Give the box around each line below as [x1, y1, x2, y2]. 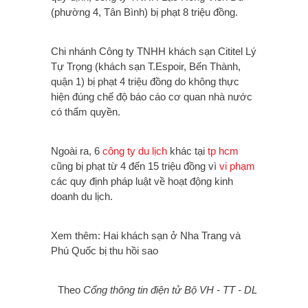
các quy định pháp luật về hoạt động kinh [51, 175, 233, 188]
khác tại [167, 145, 208, 157]
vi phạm [219, 160, 255, 173]
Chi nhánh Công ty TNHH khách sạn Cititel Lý [51, 45, 256, 58]
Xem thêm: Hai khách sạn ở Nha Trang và [51, 230, 241, 242]
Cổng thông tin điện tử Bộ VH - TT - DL [83, 284, 257, 296]
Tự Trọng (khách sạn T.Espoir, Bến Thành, [51, 60, 241, 73]
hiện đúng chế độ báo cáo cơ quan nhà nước [51, 91, 252, 103]
